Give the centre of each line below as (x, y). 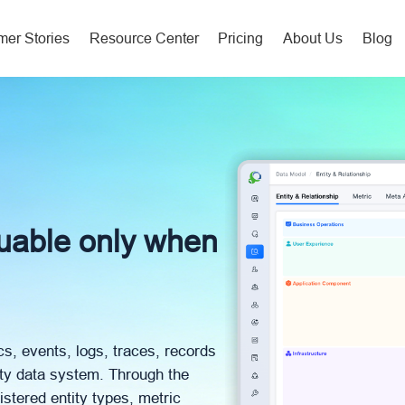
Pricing (241, 38)
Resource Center (144, 38)
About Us (313, 38)
